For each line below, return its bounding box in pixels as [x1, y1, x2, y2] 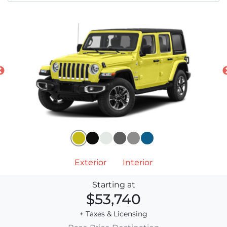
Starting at [92, 179, 135, 190]
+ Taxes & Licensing [80, 209, 147, 218]
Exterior [74, 157, 106, 167]
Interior [123, 157, 153, 167]
